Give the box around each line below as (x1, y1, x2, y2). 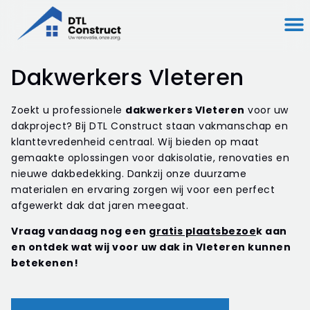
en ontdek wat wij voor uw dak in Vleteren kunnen (11, 240, 291, 255)
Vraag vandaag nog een (11, 224, 149, 239)
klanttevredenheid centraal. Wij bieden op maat (11, 135, 259, 149)
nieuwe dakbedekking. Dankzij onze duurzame (11, 167, 246, 181)
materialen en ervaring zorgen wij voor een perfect (11, 183, 275, 197)
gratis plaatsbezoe (149, 224, 256, 239)
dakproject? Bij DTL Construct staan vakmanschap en (11, 119, 288, 133)
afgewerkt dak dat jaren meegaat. (11, 199, 188, 212)
